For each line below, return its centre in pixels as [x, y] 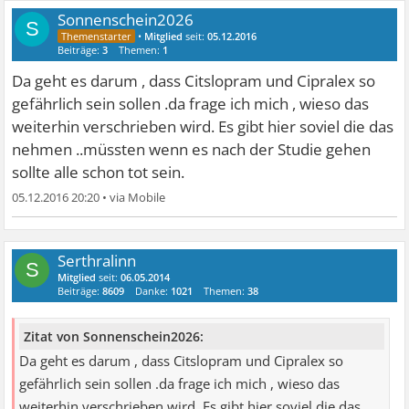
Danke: [153, 291]
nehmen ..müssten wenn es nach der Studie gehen [192, 150]
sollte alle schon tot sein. [99, 173]
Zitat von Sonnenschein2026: [114, 336]
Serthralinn [97, 261]
